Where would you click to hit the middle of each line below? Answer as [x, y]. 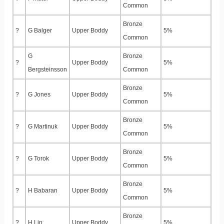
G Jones [39, 95]
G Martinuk [43, 127]
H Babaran [43, 191]
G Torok [38, 159]
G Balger [40, 31]
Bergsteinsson [47, 70]
